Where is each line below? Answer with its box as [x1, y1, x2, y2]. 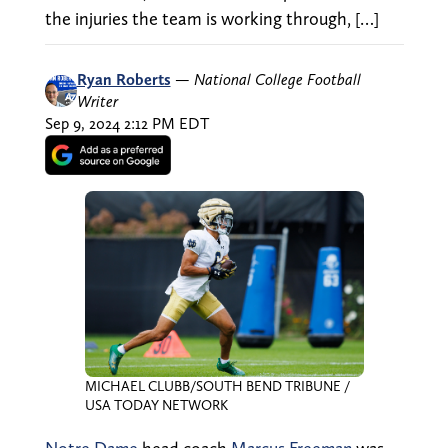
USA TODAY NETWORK [84, 396, 228, 413]
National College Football [193, 69, 361, 89]
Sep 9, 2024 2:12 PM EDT [44, 113, 209, 133]
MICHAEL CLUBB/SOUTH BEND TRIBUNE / [84, 377, 350, 394]
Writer [76, 91, 118, 111]
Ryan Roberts [76, 69, 171, 89]
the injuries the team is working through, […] [44, 7, 379, 29]
